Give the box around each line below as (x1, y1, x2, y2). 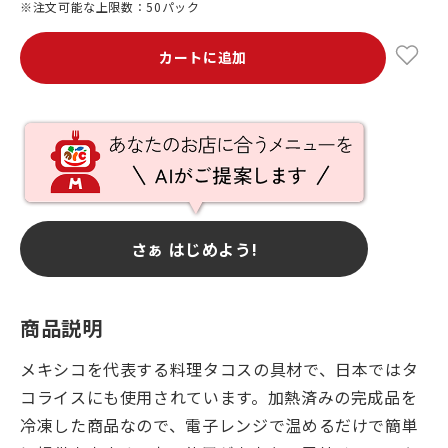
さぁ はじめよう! (130, 237, 258, 261)
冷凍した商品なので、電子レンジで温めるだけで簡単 (20, 413, 419, 437)
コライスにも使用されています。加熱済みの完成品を (20, 385, 418, 409)
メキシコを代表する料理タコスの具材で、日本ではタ (20, 357, 419, 381)
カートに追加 (159, 47, 247, 67)
